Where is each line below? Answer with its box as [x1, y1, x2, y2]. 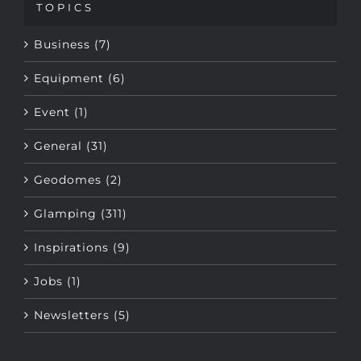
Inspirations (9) [34, 202, 131, 218]
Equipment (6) [34, 33, 126, 48]
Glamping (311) [34, 168, 127, 184]
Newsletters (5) [34, 270, 131, 285]
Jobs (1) [34, 236, 81, 251]
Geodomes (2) [34, 135, 122, 150]
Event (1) [34, 67, 89, 82]
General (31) [34, 101, 108, 116]
